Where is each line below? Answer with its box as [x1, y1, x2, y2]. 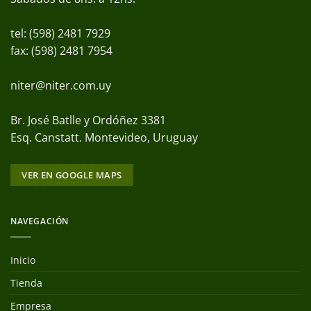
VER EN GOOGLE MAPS [22, 168, 122, 181]
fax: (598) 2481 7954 [10, 42, 112, 58]
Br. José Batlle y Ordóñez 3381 [10, 112, 166, 128]
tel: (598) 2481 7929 [10, 25, 110, 41]
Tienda [10, 276, 42, 290]
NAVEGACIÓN [10, 215, 69, 227]
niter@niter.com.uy [10, 77, 111, 93]
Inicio [10, 253, 35, 267]
